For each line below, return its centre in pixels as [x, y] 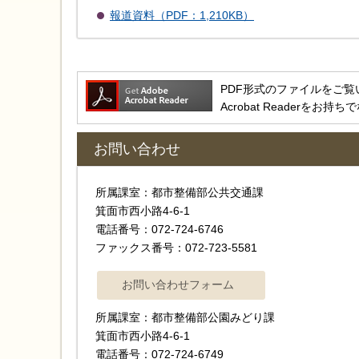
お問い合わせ [137, 149]
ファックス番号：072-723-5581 [176, 248]
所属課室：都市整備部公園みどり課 [191, 318]
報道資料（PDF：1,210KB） [182, 16]
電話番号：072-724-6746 [159, 230]
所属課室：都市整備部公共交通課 [185, 193]
